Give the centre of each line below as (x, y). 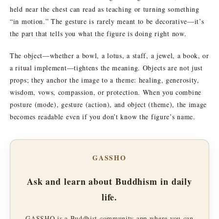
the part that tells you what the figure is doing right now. (98, 33)
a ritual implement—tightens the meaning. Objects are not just (106, 67)
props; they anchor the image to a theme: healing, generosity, (105, 80)
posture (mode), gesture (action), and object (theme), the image (109, 104)
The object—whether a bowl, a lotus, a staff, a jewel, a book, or (109, 55)
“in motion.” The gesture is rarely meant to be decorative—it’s (107, 21)
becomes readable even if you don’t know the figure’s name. (103, 116)
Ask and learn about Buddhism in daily (109, 181)
